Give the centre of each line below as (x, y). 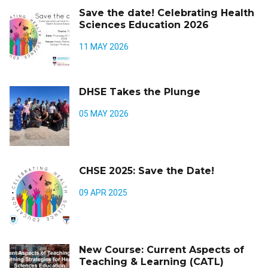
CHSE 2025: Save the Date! (147, 170)
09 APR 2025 (103, 192)
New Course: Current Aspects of (162, 249)
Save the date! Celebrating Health (167, 13)
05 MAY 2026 (104, 113)
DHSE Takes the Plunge (140, 92)
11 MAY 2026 (104, 46)
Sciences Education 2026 (144, 25)
